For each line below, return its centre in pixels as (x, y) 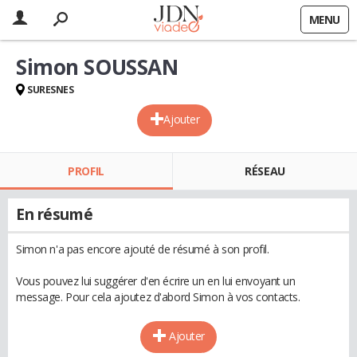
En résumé (55, 214)
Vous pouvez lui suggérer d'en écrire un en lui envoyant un (156, 281)
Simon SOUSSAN (97, 67)
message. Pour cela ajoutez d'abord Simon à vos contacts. (158, 297)
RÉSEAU (265, 171)
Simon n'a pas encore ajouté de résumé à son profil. (143, 249)
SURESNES (51, 90)
